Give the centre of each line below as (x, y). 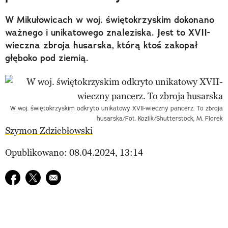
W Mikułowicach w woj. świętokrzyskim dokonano (110, 20)
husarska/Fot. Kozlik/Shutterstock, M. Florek (160, 118)
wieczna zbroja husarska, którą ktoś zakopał (101, 45)
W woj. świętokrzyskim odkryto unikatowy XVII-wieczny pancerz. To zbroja (117, 108)
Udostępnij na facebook (52, 176)
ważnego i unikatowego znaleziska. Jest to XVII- (107, 32)
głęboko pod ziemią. (47, 58)
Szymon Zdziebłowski (49, 131)
